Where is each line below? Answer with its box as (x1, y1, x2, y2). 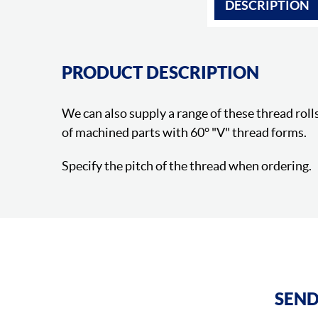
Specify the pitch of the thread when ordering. (62, 158, 312, 173)
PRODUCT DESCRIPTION (62, 62, 259, 82)
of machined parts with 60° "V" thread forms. (62, 124, 307, 140)
